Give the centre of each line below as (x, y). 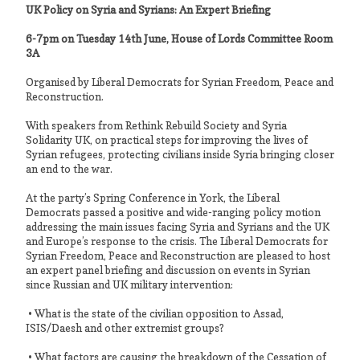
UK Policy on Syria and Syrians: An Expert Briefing (148, 9)
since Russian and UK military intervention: (129, 284)
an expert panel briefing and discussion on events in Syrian (168, 270)
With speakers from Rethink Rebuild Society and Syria (156, 125)
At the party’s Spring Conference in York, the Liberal (153, 197)
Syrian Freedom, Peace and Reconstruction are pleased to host (178, 255)
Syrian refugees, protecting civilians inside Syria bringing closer (180, 154)
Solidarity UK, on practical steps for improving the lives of (167, 139)
